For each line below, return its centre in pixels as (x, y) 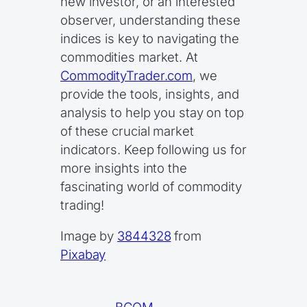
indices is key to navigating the (150, 38)
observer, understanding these (151, 20)
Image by (89, 236)
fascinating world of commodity (151, 186)
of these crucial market (127, 131)
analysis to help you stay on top (152, 112)
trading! (83, 205)
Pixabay (83, 255)
